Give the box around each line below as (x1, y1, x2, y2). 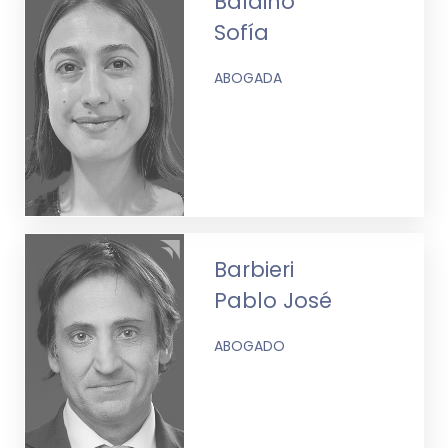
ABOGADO (214, 335, 286, 356)
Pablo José (214, 285, 333, 315)
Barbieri (214, 254, 295, 284)
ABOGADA (214, 67, 283, 88)
